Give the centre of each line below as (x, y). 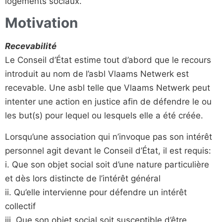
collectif (20, 206)
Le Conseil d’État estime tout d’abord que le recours (108, 60)
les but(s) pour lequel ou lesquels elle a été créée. (104, 116)
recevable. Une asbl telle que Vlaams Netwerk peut (108, 88)
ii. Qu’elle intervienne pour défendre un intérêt (96, 192)
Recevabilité (31, 46)
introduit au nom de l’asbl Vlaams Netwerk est (97, 74)
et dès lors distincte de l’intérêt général (83, 178)
